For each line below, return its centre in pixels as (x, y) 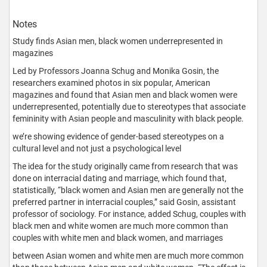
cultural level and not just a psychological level (97, 148)
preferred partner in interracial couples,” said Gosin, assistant (124, 202)
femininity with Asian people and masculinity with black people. (128, 118)
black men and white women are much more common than (120, 226)
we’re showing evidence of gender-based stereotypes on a (118, 136)
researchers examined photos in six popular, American (111, 83)
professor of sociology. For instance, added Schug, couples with (129, 214)
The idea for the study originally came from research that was (125, 166)
